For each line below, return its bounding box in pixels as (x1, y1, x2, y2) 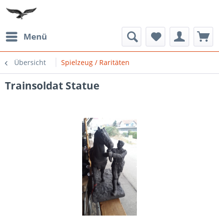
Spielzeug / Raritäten (61, 58, 130, 67)
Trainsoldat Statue (5, 79, 99, 92)
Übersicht (14, 58, 46, 67)
